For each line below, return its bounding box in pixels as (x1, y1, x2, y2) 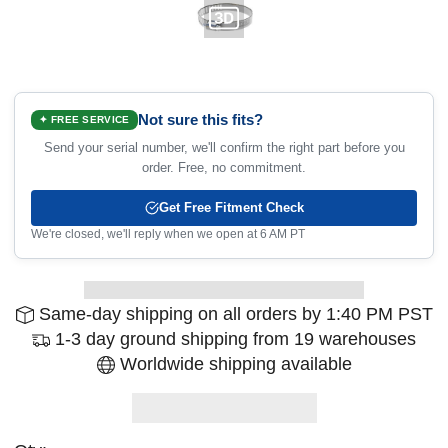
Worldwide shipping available (114, 354, 352, 375)
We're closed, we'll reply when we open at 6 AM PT (31, 228, 306, 241)
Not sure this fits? (137, 111, 263, 129)
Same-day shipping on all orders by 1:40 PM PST (33, 304, 433, 325)
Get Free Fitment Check (158, 200, 304, 216)
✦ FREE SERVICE (39, 113, 130, 125)
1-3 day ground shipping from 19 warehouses (50, 329, 416, 350)
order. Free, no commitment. (142, 160, 306, 176)
